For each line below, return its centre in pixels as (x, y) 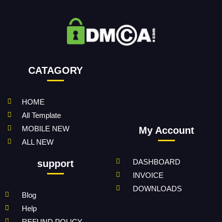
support (55, 163)
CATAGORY (55, 70)
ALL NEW (37, 142)
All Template (41, 115)
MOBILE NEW (45, 128)
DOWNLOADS (157, 188)
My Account (166, 130)
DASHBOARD (156, 162)
